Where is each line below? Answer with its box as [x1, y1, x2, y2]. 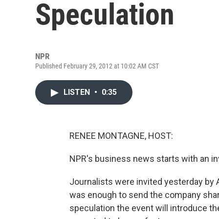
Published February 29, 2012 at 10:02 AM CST [35, 62, 159, 70]
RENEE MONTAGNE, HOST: [69, 131, 173, 141]
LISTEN [64, 88, 92, 97]
